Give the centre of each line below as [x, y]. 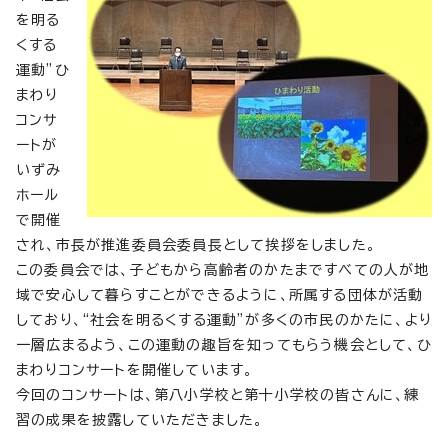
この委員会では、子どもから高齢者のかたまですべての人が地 [223, 270]
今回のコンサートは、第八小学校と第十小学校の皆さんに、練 [218, 395]
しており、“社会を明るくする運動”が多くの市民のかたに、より [224, 320]
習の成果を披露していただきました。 [140, 420]
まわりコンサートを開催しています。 [135, 370]
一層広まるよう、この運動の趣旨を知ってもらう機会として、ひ [224, 345]
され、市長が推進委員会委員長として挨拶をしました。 [196, 245]
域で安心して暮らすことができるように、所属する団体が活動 [220, 295]
